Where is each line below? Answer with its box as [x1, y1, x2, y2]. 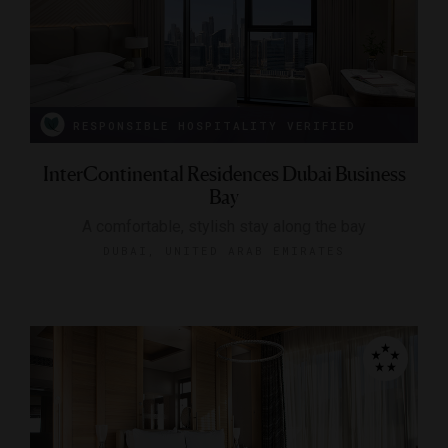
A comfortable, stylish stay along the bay [82, 216, 366, 236]
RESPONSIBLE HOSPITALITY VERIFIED [73, 117, 356, 133]
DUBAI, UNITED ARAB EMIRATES [103, 242, 345, 258]
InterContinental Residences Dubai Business [42, 161, 406, 186]
